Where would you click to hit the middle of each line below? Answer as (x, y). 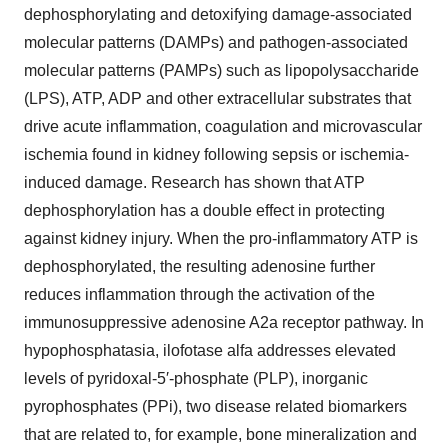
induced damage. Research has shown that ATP (194, 182)
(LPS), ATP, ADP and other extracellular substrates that (217, 98)
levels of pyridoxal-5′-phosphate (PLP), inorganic (196, 378)
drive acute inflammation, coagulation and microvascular (223, 126)
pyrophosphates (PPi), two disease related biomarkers (215, 406)
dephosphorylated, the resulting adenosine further (199, 266)
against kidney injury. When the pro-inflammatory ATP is (221, 238)
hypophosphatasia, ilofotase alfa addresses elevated (210, 350)
